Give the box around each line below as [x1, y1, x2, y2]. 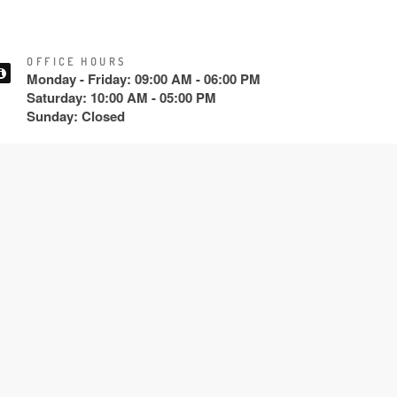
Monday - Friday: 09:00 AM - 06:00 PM [27, 69, 261, 89]
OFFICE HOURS [27, 55, 127, 68]
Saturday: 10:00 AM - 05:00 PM [27, 88, 216, 107]
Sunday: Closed [27, 106, 125, 126]
